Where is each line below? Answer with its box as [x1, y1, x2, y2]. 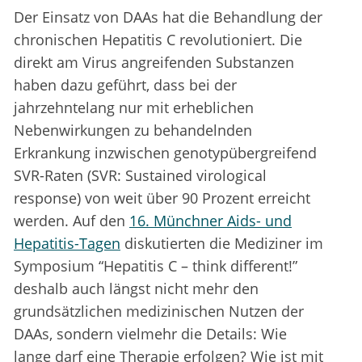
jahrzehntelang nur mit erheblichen [14, 98, 254, 118]
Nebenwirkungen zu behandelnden [14, 120, 252, 141]
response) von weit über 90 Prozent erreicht [14, 188, 310, 208]
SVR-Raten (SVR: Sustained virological [14, 166, 267, 186]
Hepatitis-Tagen [14, 234, 120, 254]
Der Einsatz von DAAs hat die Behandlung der [14, 7, 322, 27]
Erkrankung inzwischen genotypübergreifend [14, 143, 317, 163]
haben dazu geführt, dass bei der [14, 75, 237, 95]
